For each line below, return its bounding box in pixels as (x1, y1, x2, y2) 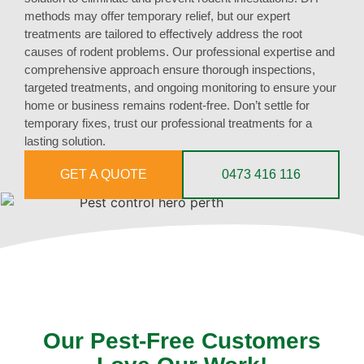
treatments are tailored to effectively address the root (24, 27, 302, 41)
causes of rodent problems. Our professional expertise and (24, 45, 335, 59)
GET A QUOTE (59, 167, 147, 182)
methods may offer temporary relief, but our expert (24, 9, 290, 24)
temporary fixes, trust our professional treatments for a (24, 116, 312, 131)
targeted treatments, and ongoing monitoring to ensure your (24, 80, 336, 95)
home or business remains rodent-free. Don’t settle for (24, 98, 310, 113)
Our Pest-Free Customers (43, 328, 321, 354)
